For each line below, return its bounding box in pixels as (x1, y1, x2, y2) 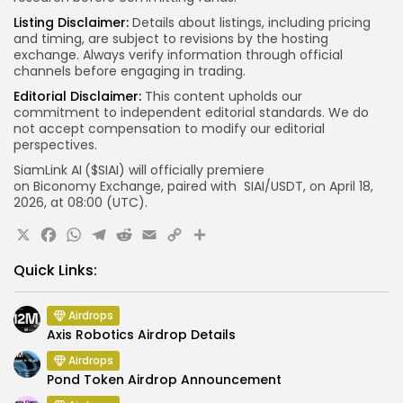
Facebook (39, 219, 175, 259)
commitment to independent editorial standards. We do (13, 103, 369, 121)
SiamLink (13, 161, 67, 179)
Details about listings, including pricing (129, 13, 371, 31)
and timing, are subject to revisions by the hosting (13, 30, 328, 48)
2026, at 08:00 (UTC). (13, 193, 148, 211)
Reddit (114, 219, 204, 259)
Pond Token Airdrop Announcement (47, 371, 282, 389)
